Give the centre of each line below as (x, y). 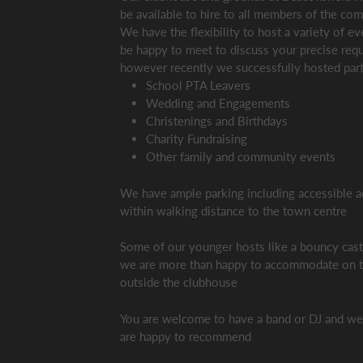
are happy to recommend (186, 336)
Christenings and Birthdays (217, 121)
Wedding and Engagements (218, 103)
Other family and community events (241, 156)
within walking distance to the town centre (233, 210)
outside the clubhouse (179, 282)
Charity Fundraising (196, 139)
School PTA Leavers (198, 85)
